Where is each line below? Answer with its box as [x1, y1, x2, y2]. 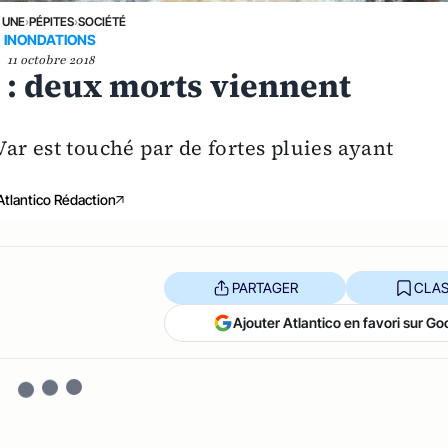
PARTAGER [231, 278, 298, 296]
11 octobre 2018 [6, 52, 94, 69]
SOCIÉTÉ [78, 14, 127, 30]
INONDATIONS [4, 31, 97, 49]
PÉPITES [29, 14, 75, 30]
